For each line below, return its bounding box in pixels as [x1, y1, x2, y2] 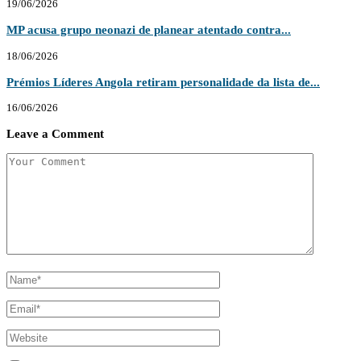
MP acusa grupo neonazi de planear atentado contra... [6, 23, 291, 37]
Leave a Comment [6, 127, 104, 141]
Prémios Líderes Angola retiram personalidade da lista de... [6, 74, 320, 89]
